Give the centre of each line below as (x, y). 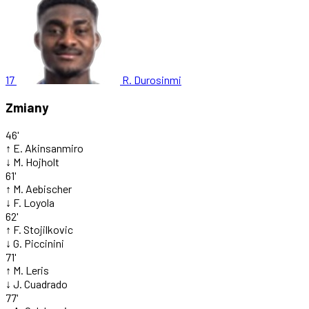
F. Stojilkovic (43, 229)
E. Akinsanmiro (48, 148)
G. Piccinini (39, 243)
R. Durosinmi (152, 80)
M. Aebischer (42, 188)
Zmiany (27, 108)
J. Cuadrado (40, 283)
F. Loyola (34, 202)
